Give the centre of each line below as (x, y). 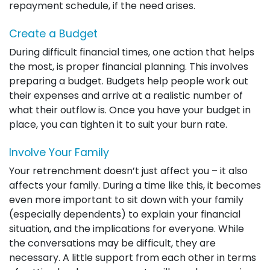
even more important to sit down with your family (126, 200)
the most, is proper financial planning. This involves (129, 67)
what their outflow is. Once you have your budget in (130, 110)
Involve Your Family (59, 152)
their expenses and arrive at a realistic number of (126, 96)
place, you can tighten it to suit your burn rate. (118, 124)
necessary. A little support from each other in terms (133, 258)
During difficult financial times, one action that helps (132, 52)
